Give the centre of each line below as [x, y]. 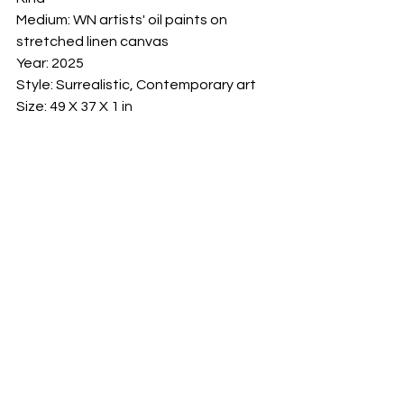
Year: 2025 [50, 63]
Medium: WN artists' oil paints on [123, 19]
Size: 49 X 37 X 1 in [74, 106]
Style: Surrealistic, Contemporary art [136, 84]
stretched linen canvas [92, 41]
